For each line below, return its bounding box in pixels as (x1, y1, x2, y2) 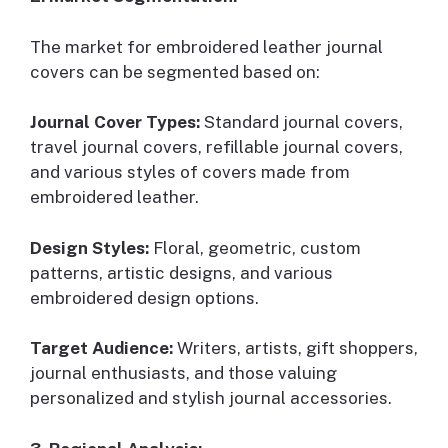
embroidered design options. (30, 287, 259, 308)
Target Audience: (30, 338, 173, 359)
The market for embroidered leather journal (30, 36, 383, 57)
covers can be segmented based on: (30, 61, 320, 82)
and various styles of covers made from (30, 162, 350, 183)
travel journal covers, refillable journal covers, (30, 137, 403, 158)
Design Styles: (30, 237, 149, 258)
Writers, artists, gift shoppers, (173, 338, 418, 359)
